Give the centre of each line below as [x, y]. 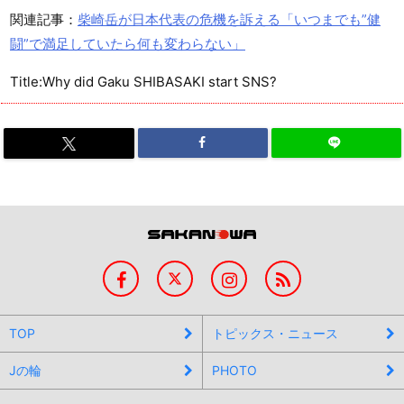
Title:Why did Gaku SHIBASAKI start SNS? [143, 81]
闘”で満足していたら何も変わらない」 [128, 43]
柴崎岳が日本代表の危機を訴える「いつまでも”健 [229, 19]
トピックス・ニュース [275, 333]
